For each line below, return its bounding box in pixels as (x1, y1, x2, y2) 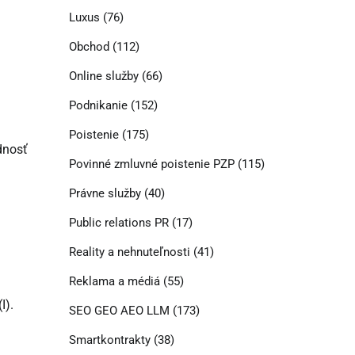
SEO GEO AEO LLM (68, 303, 170, 319)
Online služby (68, 69, 139, 84)
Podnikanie (68, 98, 128, 113)
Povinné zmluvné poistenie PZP (68, 157, 235, 172)
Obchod (68, 40, 109, 55)
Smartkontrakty (68, 333, 151, 348)
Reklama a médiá (68, 274, 160, 289)
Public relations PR (68, 216, 169, 231)
